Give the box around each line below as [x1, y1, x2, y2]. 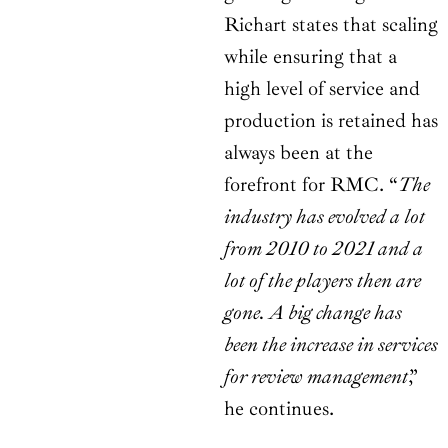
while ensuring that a [224, 44, 397, 70]
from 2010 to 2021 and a [224, 236, 423, 262]
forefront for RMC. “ [224, 172, 398, 198]
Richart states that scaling [224, 12, 438, 38]
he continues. [224, 396, 334, 422]
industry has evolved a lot [224, 204, 425, 230]
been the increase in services [224, 332, 438, 358]
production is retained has [224, 108, 438, 134]
